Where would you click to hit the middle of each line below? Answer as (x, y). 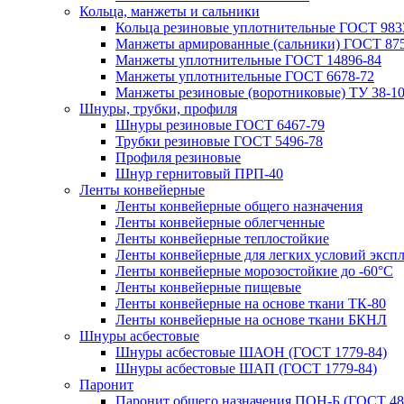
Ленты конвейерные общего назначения (239, 206)
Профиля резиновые (178, 157)
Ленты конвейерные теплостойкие (222, 239)
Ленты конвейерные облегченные (220, 222)
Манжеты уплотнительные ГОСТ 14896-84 (248, 60)
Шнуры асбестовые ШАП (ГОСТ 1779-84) (246, 368)
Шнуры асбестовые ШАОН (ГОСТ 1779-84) (251, 352)
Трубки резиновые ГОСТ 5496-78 (219, 141)
